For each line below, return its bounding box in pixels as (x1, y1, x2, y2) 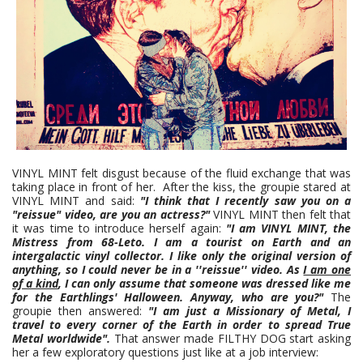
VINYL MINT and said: (12, 193, 140, 209)
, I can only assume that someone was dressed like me (58, 275, 352, 292)
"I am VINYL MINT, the (225, 220, 352, 237)
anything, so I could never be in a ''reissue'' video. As (12, 262, 304, 278)
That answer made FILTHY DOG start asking (109, 331, 351, 347)
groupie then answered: (12, 303, 142, 319)
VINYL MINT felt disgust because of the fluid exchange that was (12, 165, 351, 181)
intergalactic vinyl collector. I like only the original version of (12, 248, 351, 264)
